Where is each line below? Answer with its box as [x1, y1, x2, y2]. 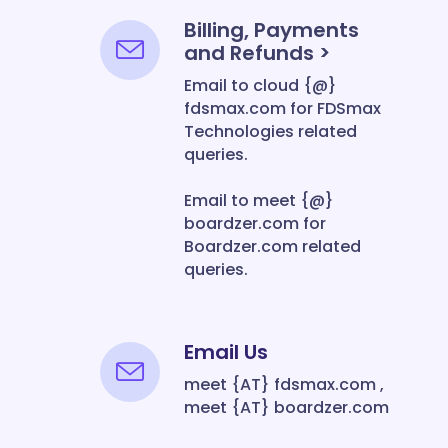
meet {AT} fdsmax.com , [184, 373, 384, 396]
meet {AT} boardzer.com [184, 396, 389, 419]
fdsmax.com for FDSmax [184, 97, 381, 120]
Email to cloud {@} [184, 74, 337, 97]
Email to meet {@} [184, 189, 334, 212]
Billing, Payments [184, 16, 359, 44]
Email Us [184, 338, 268, 366]
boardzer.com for [184, 212, 326, 235]
